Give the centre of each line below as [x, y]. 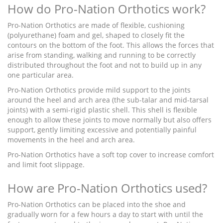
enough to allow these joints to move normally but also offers [110, 120]
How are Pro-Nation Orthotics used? [107, 188]
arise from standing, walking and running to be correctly [102, 55]
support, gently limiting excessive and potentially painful [102, 130]
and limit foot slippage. [46, 165]
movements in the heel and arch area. [71, 140]
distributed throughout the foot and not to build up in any [105, 65]
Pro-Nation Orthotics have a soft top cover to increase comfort [111, 155]
